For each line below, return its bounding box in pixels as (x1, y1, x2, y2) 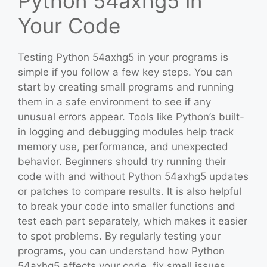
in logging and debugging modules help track (18, 125, 234, 138)
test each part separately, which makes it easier (18, 215, 247, 227)
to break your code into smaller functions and (18, 200, 235, 212)
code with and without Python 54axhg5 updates (18, 170, 249, 182)
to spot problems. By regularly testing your (18, 229, 221, 242)
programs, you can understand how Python (18, 244, 225, 257)
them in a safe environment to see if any (18, 95, 211, 108)
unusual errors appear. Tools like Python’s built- (18, 110, 244, 123)
